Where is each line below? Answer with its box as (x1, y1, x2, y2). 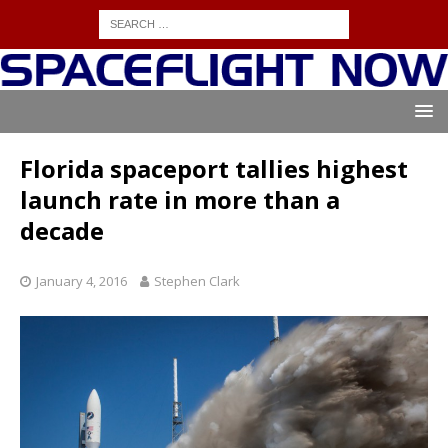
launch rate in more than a (20, 183, 340, 217)
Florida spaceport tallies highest (20, 152, 408, 186)
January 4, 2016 (36, 272, 127, 291)
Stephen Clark (154, 272, 240, 291)
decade (20, 214, 104, 248)
